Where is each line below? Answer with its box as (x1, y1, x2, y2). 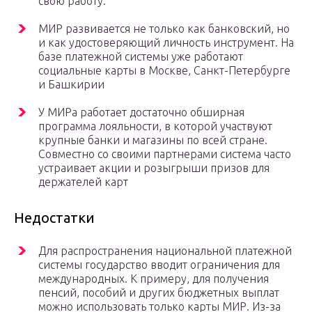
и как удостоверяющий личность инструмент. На (38, 36, 294, 49)
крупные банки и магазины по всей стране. (38, 134, 267, 147)
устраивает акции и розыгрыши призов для (38, 162, 270, 175)
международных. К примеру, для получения (38, 272, 269, 286)
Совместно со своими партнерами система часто (38, 148, 291, 161)
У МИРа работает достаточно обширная (38, 106, 244, 119)
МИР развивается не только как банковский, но (38, 22, 290, 36)
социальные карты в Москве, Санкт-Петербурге (38, 64, 290, 77)
